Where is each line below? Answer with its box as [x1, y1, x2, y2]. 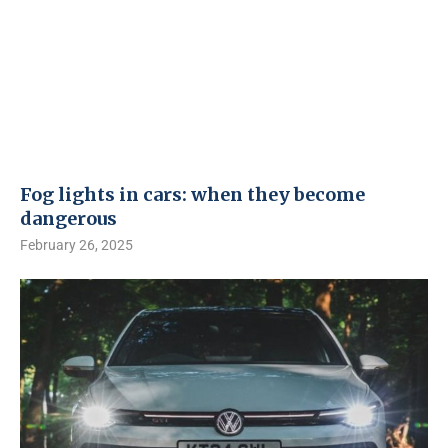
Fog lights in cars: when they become [20, 183, 365, 206]
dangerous [20, 207, 117, 230]
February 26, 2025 [20, 237, 133, 253]
